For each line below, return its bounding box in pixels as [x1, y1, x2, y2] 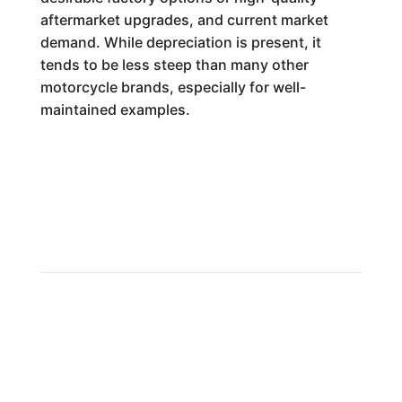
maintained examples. [39, 100, 190, 118]
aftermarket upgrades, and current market [39, 11, 328, 29]
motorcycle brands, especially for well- [39, 78, 306, 96]
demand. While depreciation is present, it [39, 33, 321, 51]
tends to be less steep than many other [39, 56, 309, 74]
